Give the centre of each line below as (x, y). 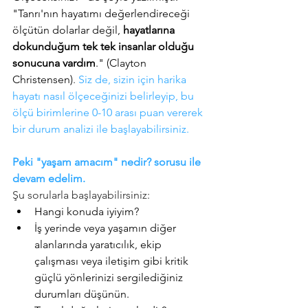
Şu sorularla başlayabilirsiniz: (81, 195)
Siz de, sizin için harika (134, 79)
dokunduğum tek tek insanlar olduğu (104, 46)
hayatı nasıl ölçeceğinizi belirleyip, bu (104, 96)
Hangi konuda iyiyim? (88, 211)
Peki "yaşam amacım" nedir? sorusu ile (108, 162)
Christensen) (43, 79)
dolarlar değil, (86, 30)
